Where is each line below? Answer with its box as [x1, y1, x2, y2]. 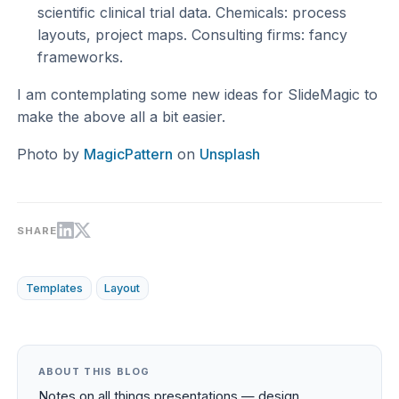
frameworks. [37, 48, 123, 67]
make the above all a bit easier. [17, 107, 226, 126]
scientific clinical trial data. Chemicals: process [37, 4, 346, 22]
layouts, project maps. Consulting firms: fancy [37, 26, 347, 45]
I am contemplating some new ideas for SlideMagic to [17, 85, 379, 103]
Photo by [17, 144, 85, 163]
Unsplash [199, 144, 261, 163]
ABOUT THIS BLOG [37, 365, 151, 379]
